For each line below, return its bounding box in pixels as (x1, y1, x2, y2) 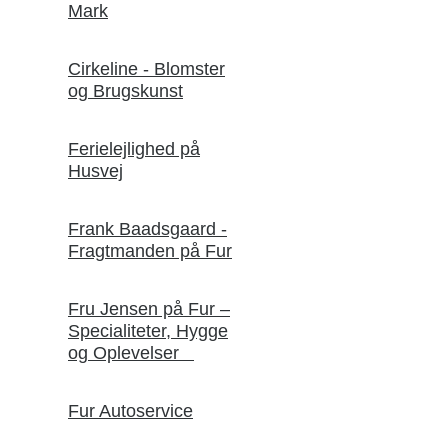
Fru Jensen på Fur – (68, 298, 230, 319)
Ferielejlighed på (68, 138, 200, 159)
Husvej (68, 160, 123, 181)
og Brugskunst (68, 80, 183, 101)
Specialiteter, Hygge (68, 320, 228, 341)
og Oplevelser (68, 342, 194, 363)
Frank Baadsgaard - (68, 218, 227, 239)
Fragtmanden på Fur (68, 240, 232, 261)
